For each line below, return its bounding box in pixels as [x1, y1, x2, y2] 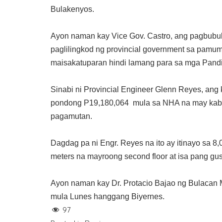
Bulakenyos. [51, 5, 94, 14]
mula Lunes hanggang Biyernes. [51, 192, 165, 201]
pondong [51, 99, 84, 108]
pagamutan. [51, 112, 92, 121]
